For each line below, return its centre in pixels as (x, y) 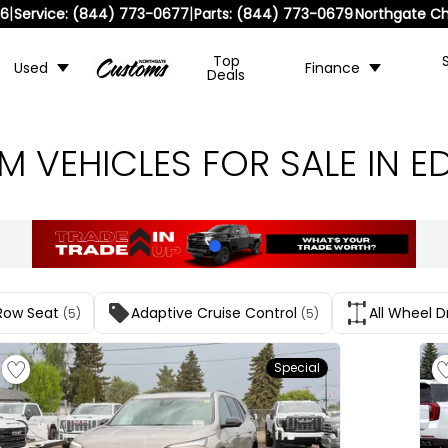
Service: (41, 14)
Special (297, 367)
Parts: (213, 14)
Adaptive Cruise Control (214, 313)
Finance (332, 68)
